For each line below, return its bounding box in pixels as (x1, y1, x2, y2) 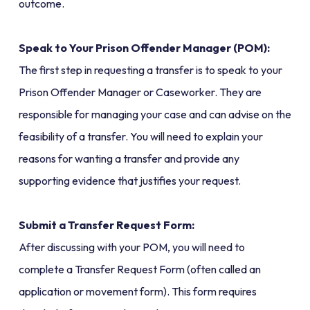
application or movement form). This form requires (18, 284, 257, 299)
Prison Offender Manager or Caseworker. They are (18, 85, 262, 100)
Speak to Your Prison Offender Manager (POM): (18, 41, 270, 55)
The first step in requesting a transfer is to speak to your (18, 63, 282, 77)
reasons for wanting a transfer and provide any (18, 152, 239, 166)
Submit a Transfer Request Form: (18, 218, 194, 232)
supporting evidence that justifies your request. (18, 174, 241, 188)
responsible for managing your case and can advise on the (18, 107, 291, 122)
